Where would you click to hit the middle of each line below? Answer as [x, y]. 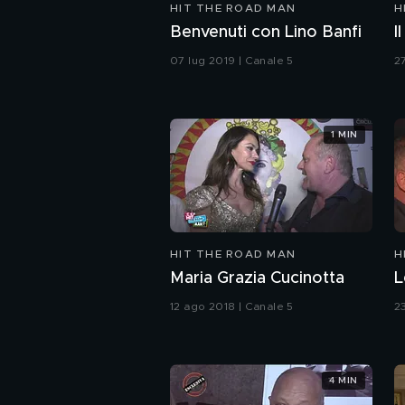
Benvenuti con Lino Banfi [266, 33]
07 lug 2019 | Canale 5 [232, 61]
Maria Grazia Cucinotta [257, 279]
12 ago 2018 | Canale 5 [232, 307]
